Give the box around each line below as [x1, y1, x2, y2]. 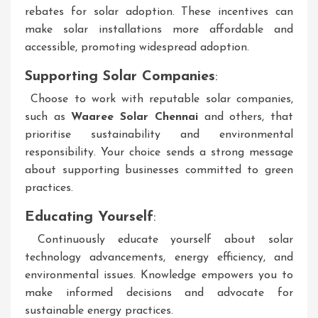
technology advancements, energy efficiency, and [25, 252, 293, 263]
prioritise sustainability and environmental [25, 129, 293, 141]
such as [25, 111, 72, 123]
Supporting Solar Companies [25, 70, 215, 84]
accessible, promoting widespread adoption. [25, 42, 249, 53]
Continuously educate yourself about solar [25, 234, 293, 246]
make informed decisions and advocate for [25, 287, 293, 299]
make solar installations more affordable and [25, 24, 293, 35]
